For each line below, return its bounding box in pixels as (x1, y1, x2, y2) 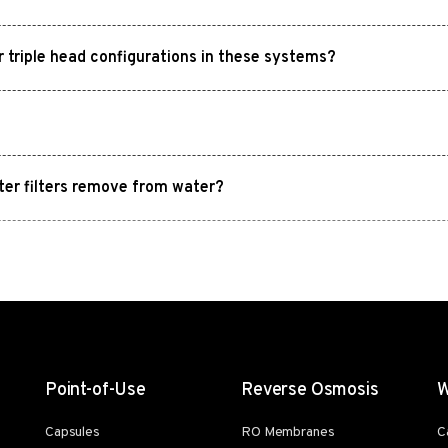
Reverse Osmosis (241, 378, 379, 402)
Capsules (44, 423, 100, 441)
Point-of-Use (44, 378, 146, 402)
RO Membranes (241, 423, 335, 441)
